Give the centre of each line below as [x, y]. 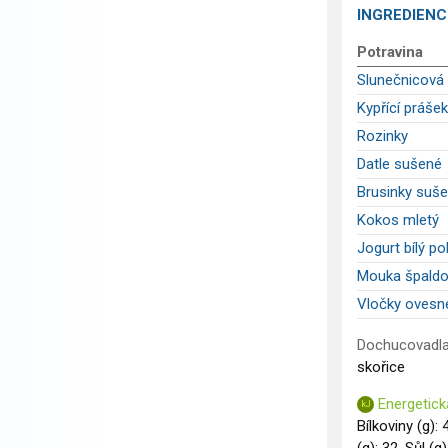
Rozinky [382, 136]
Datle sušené [399, 164]
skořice [381, 367]
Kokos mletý [398, 220]
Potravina [390, 52]
